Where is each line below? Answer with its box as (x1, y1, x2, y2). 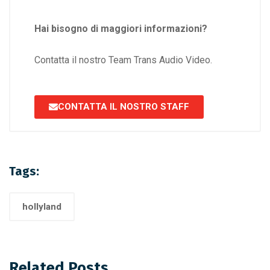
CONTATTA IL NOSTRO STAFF (58, 101, 189, 113)
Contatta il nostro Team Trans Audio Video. (34, 54, 212, 66)
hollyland (22, 201, 61, 213)
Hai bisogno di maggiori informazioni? (34, 23, 210, 35)
